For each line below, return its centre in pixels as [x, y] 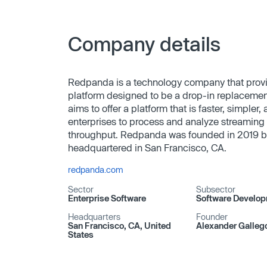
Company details [144, 43]
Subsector [215, 189]
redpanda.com [96, 169]
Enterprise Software [107, 198]
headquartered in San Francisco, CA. [147, 147]
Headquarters [94, 216]
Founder [212, 216]
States [81, 234]
